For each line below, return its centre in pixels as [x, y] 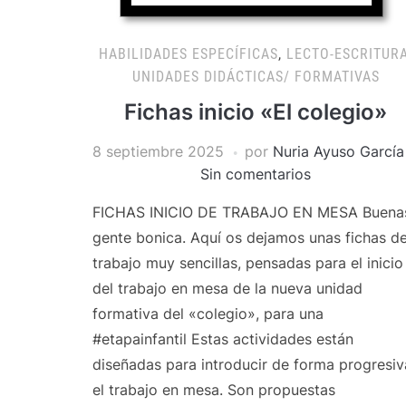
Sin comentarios [256, 174]
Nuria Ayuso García [338, 151]
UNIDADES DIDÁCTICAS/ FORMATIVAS [256, 77]
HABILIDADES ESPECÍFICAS [188, 54]
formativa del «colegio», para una [208, 314]
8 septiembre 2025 [158, 151]
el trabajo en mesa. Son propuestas [214, 390]
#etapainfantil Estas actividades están [223, 339]
